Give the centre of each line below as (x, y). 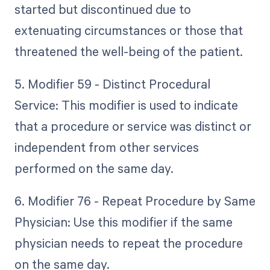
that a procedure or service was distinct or (133, 126)
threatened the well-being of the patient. (128, 52)
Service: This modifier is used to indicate (126, 105)
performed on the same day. (94, 168)
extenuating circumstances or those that (128, 30)
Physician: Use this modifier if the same (123, 222)
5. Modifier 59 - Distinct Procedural (112, 84)
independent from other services (106, 147)
